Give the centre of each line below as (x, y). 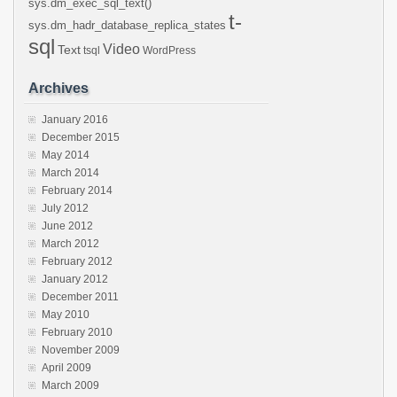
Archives (58, 88)
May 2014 (66, 155)
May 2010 (66, 315)
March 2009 (70, 385)
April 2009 (66, 368)
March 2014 (70, 173)
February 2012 (77, 261)
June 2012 (67, 226)
